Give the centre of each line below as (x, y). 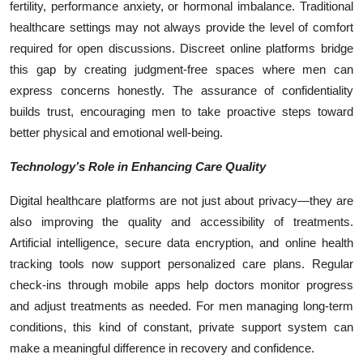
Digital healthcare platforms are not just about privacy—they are (181, 200)
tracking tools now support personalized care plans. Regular (181, 263)
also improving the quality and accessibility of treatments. (181, 221)
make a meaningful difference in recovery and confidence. (162, 348)
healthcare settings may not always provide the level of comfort (181, 27)
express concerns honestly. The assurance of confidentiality (181, 90)
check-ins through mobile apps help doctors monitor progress (181, 284)
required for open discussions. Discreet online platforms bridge (181, 48)
